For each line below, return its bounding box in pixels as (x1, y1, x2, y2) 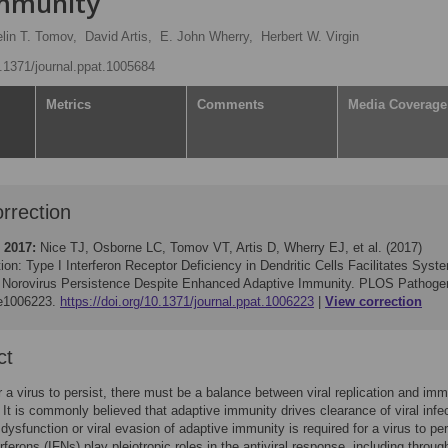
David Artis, (85, 29, 152, 44)
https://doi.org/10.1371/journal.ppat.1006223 (60, 294, 314, 309)
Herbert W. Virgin (261, 29, 359, 44)
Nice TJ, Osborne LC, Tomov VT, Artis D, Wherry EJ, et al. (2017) (40, 240, 422, 255)
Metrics (46, 97, 91, 112)
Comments (197, 97, 264, 112)
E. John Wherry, (160, 29, 253, 44)
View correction (325, 294, 422, 309)
